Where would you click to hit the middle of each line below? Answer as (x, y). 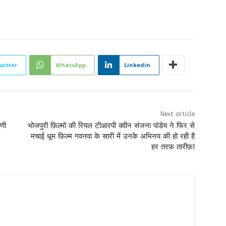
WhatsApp (71, 65)
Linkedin (137, 65)
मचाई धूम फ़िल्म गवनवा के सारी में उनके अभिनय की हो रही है (112, 136)
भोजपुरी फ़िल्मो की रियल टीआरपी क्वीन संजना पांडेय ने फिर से (111, 125)
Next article (177, 114)
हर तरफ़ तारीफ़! (173, 147)
